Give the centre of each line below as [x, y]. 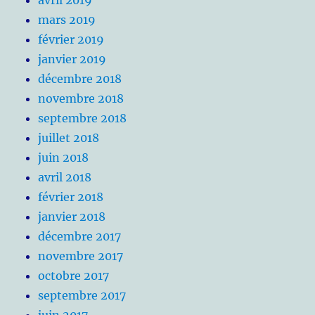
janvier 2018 [72, 216]
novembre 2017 [81, 256]
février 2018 [71, 197]
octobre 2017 [74, 275]
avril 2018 [65, 177]
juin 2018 [64, 157]
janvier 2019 [72, 59]
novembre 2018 [81, 98]
